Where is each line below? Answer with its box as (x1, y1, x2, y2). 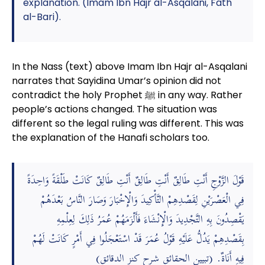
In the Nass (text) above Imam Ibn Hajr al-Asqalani (11, 60, 247, 73)
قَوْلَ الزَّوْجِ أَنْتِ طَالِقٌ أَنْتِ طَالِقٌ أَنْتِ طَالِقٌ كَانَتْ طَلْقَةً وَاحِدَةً (27, 169, 245, 193)
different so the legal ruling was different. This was (11, 117, 244, 130)
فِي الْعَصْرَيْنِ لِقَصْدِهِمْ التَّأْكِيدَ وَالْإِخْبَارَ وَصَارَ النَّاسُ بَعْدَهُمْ (41, 189, 245, 212)
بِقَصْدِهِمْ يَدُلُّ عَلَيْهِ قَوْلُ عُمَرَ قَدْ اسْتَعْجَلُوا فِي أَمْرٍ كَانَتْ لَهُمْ (33, 228, 245, 251)
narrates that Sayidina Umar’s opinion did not (11, 74, 221, 88)
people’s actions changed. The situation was (11, 102, 217, 116)
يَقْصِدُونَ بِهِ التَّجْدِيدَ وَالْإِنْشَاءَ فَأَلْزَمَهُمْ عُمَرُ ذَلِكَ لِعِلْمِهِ (57, 208, 245, 232)
